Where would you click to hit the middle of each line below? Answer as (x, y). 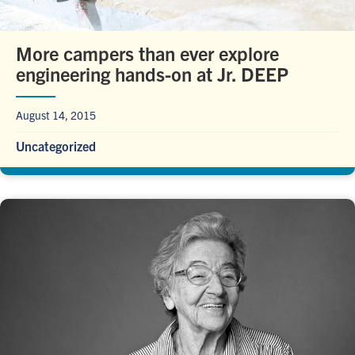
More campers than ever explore (147, 53)
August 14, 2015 (56, 115)
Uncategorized (56, 146)
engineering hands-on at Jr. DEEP (152, 74)
